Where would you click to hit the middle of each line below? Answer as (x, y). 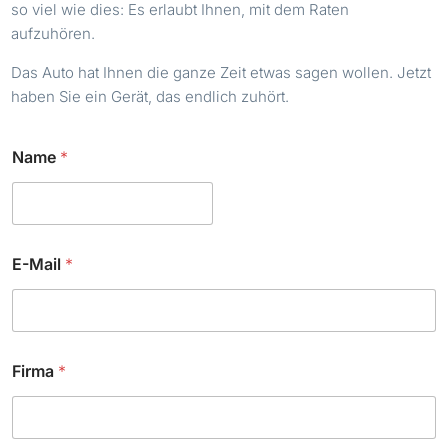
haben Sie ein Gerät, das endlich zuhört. (150, 96)
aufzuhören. (53, 33)
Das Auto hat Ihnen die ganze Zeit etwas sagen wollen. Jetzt (221, 72)
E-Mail (39, 263)
